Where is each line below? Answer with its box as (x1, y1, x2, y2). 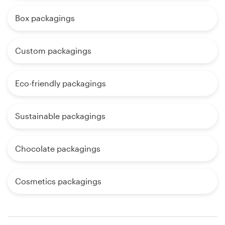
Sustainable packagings (15, 110, 105, 121)
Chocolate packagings (15, 143, 100, 153)
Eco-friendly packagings (15, 78, 106, 88)
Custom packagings (15, 45, 91, 55)
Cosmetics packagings (15, 176, 101, 186)
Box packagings (15, 13, 75, 23)
